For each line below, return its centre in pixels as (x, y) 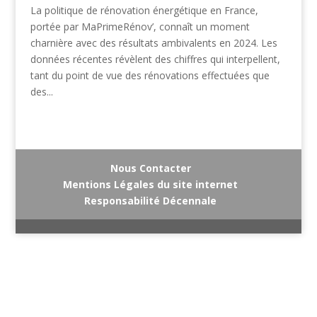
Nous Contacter (150, 168)
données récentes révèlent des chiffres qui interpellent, (155, 59)
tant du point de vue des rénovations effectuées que (150, 76)
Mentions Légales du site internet (151, 185)
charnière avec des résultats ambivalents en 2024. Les (154, 43)
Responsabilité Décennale (151, 201)
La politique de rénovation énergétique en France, (144, 11)
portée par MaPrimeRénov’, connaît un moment (140, 27)
